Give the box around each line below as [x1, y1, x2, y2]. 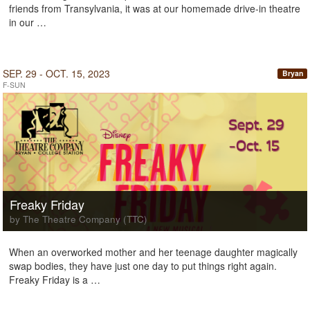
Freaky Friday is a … [9, 273, 100, 286]
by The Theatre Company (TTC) [10, 212, 147, 226]
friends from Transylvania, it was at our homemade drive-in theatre [9, 1, 300, 15]
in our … [9, 15, 46, 29]
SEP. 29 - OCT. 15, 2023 [3, 66, 110, 80]
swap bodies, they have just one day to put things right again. [9, 259, 277, 273]
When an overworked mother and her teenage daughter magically [9, 245, 298, 259]
